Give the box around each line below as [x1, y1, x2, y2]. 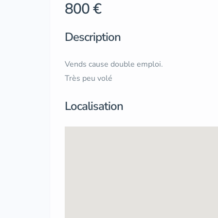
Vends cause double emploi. [65, 59, 163, 70]
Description [65, 29, 121, 45]
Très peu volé [65, 73, 112, 84]
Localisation [65, 98, 123, 114]
